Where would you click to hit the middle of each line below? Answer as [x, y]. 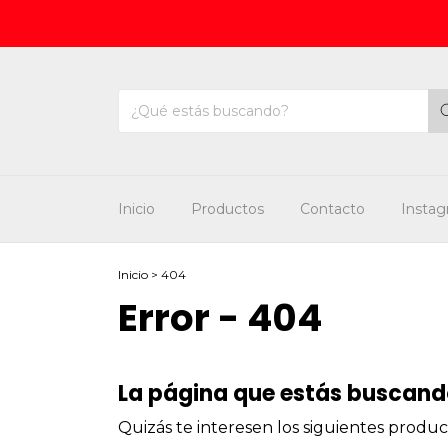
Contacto [332, 209]
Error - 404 [220, 318]
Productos [227, 209]
